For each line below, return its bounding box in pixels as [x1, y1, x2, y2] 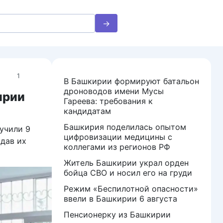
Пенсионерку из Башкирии [64, 210, 171, 220]
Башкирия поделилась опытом [64, 122, 186, 132]
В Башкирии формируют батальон [64, 76, 199, 86]
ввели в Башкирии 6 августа [64, 194, 177, 204]
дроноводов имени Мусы [64, 86, 164, 96]
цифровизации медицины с [64, 132, 172, 142]
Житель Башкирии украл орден [64, 158, 189, 168]
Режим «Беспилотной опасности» [64, 184, 198, 194]
